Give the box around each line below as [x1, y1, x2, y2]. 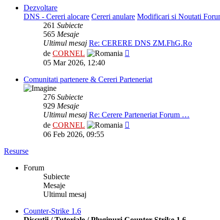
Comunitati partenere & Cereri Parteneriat [24, 75, 152, 84]
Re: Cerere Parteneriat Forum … [89, 110, 190, 119]
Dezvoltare [24, 3, 57, 12]
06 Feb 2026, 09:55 [43, 130, 104, 139]
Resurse [4, 147, 28, 156]
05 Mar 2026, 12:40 [43, 58, 105, 67]
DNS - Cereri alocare [24, 12, 89, 21]
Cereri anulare [91, 12, 135, 21]
